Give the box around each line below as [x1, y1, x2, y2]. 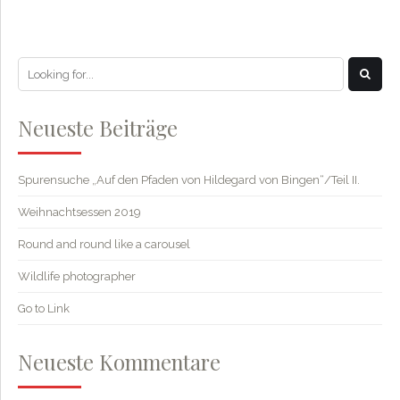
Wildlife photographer [18, 269, 136, 283]
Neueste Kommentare [18, 347, 221, 377]
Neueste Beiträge [18, 113, 178, 143]
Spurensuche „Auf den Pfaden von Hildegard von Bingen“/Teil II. [18, 172, 360, 187]
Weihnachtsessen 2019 [18, 204, 141, 219]
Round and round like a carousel [18, 237, 190, 251]
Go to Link [18, 301, 70, 315]
